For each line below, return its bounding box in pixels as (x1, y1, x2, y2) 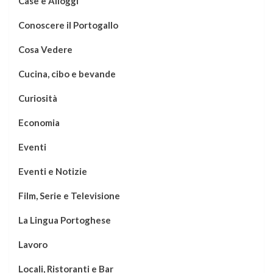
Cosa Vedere (18, 44, 73, 55)
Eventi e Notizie (18, 166, 87, 177)
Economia (18, 117, 60, 128)
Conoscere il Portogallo (18, 19, 118, 30)
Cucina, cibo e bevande (18, 68, 116, 79)
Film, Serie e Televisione (18, 190, 120, 201)
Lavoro (18, 239, 48, 250)
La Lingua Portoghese (18, 214, 111, 225)
